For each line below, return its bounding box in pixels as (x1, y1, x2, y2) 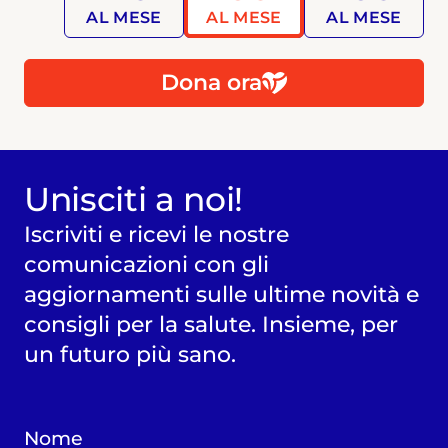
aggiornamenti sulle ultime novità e (23, 281, 419, 308)
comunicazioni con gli (23, 251, 269, 278)
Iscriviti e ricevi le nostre (23, 221, 289, 248)
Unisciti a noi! (23, 179, 243, 220)
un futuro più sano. (23, 341, 236, 368)
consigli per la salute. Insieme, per (23, 311, 398, 338)
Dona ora (161, 69, 263, 96)
